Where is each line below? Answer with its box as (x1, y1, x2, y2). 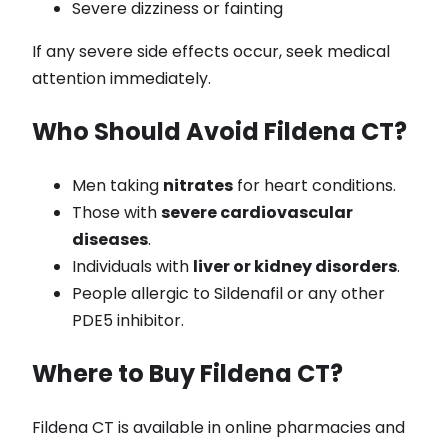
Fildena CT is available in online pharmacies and (32, 416, 405, 440)
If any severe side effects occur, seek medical (32, 40, 390, 64)
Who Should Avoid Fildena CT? (32, 115, 407, 149)
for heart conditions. (233, 174, 396, 198)
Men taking (72, 174, 163, 198)
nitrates (163, 174, 233, 198)
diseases (72, 228, 148, 252)
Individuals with (72, 255, 193, 279)
